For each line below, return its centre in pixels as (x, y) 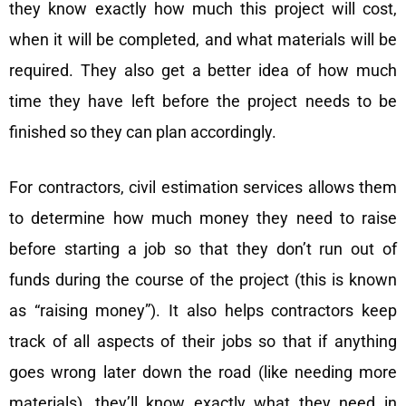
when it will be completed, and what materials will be (203, 39)
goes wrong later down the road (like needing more (203, 372)
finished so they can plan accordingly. (145, 131)
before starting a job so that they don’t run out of (203, 248)
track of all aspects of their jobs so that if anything (203, 341)
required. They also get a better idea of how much (203, 70)
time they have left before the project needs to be (203, 101)
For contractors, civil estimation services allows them (203, 187)
